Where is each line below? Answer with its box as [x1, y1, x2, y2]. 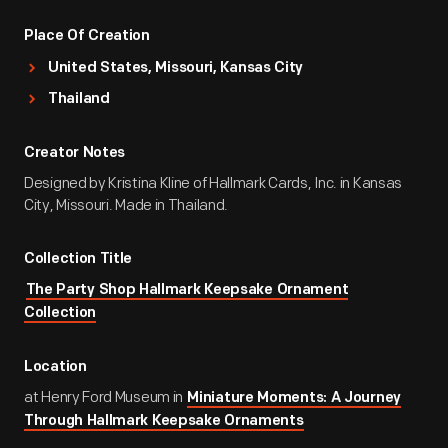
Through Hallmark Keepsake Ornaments [24, 414, 304, 429]
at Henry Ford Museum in [24, 388, 186, 407]
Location [24, 360, 87, 375]
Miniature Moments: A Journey [187, 391, 401, 406]
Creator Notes [24, 146, 126, 161]
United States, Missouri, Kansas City [48, 61, 304, 76]
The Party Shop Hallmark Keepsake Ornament [25, 283, 349, 298]
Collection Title [24, 252, 133, 267]
